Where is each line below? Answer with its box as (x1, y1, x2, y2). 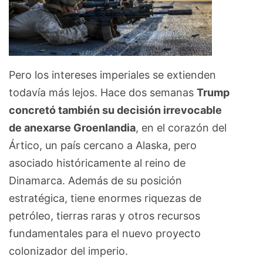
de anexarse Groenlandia (9, 122, 136, 134)
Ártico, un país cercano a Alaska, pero (9, 139, 197, 152)
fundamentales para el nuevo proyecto (9, 227, 201, 240)
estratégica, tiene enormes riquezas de (9, 192, 201, 205)
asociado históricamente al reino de (9, 157, 186, 170)
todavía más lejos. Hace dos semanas (9, 86, 197, 99)
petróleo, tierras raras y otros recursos (9, 210, 200, 222)
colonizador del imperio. (9, 245, 128, 258)
